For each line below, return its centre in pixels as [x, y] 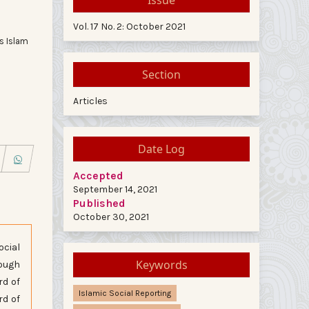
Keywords [161, 265]
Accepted [98, 175]
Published [99, 203]
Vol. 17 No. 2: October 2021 [129, 26]
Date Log [161, 149]
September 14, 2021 [115, 189]
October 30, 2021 [111, 217]
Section [161, 74]
